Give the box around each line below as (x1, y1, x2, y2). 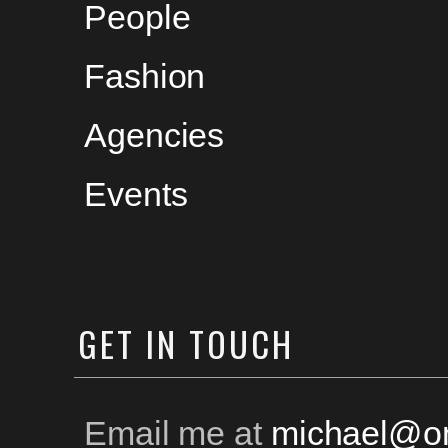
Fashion (84, 57, 206, 95)
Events (84, 175, 188, 213)
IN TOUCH (146, 318, 294, 369)
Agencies (84, 116, 225, 154)
